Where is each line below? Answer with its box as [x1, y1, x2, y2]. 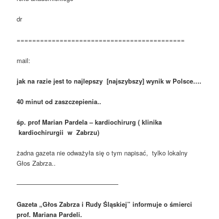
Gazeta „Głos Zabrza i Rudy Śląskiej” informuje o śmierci [17, 199, 193, 209]
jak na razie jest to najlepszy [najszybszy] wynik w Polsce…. [17, 76, 202, 86]
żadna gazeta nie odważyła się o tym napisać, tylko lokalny [17, 148, 190, 158]
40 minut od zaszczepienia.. [17, 96, 102, 106]
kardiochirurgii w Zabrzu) [17, 128, 100, 137]
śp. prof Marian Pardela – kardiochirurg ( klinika [17, 117, 162, 127]
